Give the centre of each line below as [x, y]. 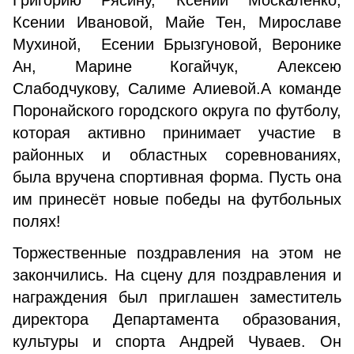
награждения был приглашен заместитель [177, 297]
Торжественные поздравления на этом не [177, 253]
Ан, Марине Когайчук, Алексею [177, 66]
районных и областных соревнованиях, [177, 155]
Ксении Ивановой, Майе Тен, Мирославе [177, 22]
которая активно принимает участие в [177, 133]
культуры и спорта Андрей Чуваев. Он [177, 341]
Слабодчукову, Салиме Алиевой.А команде [177, 88]
